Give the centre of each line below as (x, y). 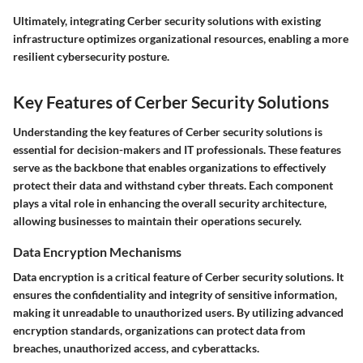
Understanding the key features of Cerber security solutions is (168, 132)
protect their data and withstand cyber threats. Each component (173, 186)
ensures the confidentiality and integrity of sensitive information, (175, 295)
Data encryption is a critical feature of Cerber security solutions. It (178, 277)
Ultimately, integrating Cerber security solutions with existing (167, 20)
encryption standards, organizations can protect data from (159, 331)
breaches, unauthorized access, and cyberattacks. (136, 348)
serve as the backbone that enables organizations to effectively (169, 168)
